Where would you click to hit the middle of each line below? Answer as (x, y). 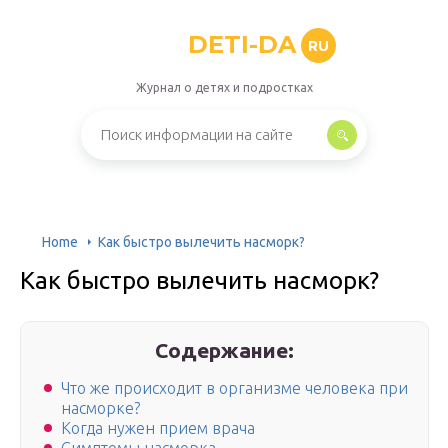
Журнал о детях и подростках (224, 87)
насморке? (100, 408)
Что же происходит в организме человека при (234, 388)
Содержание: (225, 350)
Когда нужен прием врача (158, 428)
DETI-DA (241, 44)
